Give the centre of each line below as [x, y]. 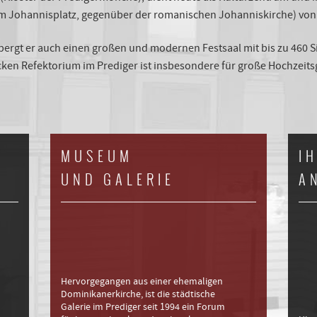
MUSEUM [97, 156]
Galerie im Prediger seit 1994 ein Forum [143, 307]
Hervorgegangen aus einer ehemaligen [142, 282]
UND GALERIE [118, 179]
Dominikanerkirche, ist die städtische [138, 294]
